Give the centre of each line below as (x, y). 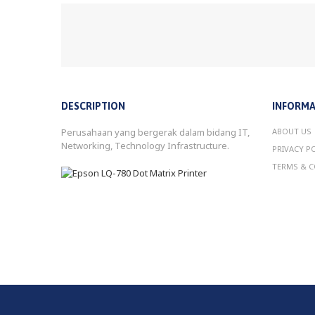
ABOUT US (292, 131)
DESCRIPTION (93, 107)
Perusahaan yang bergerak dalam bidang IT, (155, 133)
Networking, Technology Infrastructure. (145, 146)
